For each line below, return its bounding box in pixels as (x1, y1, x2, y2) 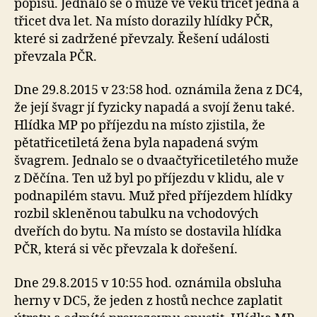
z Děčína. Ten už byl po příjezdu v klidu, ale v (14, 171, 284, 188)
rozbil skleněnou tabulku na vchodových (14, 206, 258, 223)
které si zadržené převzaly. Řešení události (14, 30, 270, 47)
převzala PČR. (14, 48, 97, 65)
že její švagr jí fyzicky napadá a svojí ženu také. (14, 100, 295, 117)
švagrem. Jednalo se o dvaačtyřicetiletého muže (14, 153, 299, 170)
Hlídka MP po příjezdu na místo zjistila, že (14, 117, 265, 134)
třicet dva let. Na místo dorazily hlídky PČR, (14, 13, 273, 30)
